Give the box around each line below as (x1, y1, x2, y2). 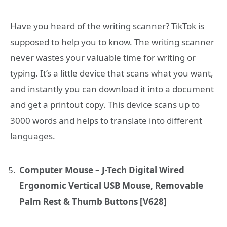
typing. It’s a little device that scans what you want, (10, 67, 213, 80)
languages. (10, 130, 55, 142)
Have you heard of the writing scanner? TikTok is (10, 20, 204, 32)
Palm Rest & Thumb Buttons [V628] (19, 196, 167, 208)
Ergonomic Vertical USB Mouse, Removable (19, 180, 203, 192)
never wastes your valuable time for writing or (10, 52, 196, 64)
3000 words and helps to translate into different (10, 115, 202, 127)
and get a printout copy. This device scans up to (10, 99, 200, 111)
